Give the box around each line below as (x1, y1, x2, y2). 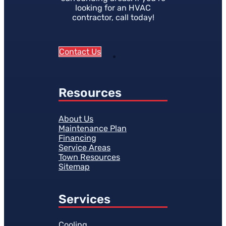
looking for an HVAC (75, 3, 151, 13)
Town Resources (59, 152, 120, 162)
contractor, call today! (72, 12, 154, 22)
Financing (59, 133, 96, 143)
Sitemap (59, 161, 90, 172)
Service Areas (59, 142, 110, 152)
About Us (59, 114, 93, 124)
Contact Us (59, 47, 101, 57)
